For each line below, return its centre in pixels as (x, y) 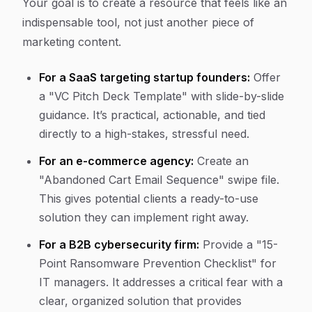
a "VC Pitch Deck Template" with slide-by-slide (162, 96)
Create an (221, 161)
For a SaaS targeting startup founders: (145, 77)
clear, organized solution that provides (140, 301)
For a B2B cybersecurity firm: (119, 244)
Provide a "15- (239, 244)
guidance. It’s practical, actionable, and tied (152, 115)
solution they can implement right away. (144, 217)
